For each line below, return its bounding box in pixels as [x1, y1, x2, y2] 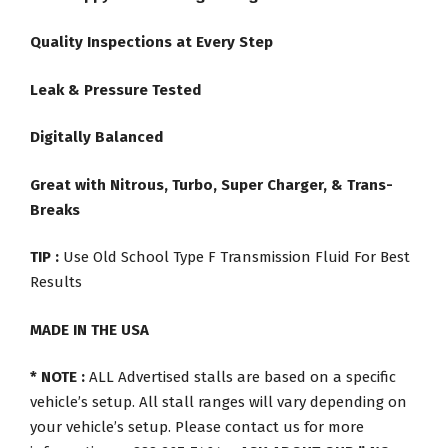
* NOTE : [30, 368, 85, 387]
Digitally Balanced [30, 128, 163, 147]
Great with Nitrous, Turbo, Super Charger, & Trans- [30, 175, 393, 194]
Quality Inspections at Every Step [30, 33, 273, 52]
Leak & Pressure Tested [30, 80, 201, 99]
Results [30, 273, 82, 292]
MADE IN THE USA [30, 320, 149, 339]
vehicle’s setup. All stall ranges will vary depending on [30, 393, 407, 412]
